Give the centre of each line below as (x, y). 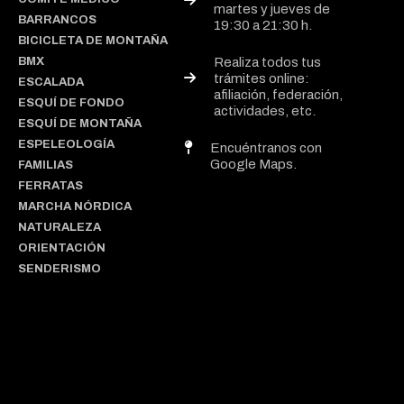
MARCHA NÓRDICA (75, 207)
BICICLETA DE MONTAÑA (93, 41)
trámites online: (262, 78)
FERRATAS (50, 186)
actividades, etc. (265, 111)
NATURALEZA (60, 227)
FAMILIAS (46, 165)
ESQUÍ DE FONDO (71, 103)
